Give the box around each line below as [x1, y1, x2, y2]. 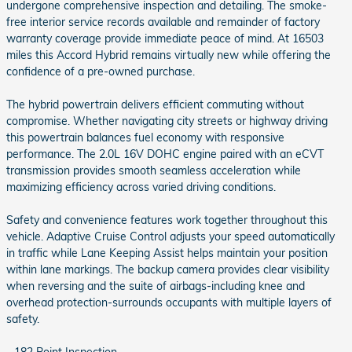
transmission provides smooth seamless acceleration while [6, 163, 301, 178]
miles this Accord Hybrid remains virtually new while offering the [6, 48, 331, 63]
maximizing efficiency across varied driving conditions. [6, 180, 276, 195]
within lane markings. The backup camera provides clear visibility [6, 262, 329, 277]
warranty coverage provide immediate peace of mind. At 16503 [6, 31, 324, 46]
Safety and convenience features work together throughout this [6, 213, 328, 228]
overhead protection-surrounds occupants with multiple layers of [6, 295, 332, 310]
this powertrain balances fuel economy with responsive [6, 130, 284, 145]
